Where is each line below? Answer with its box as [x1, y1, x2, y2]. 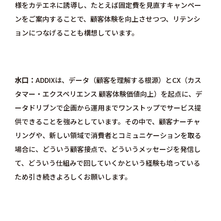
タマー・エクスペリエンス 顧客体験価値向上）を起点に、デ [14, 89, 202, 99]
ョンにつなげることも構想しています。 [14, 28, 139, 37]
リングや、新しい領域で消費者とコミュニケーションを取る [14, 130, 201, 140]
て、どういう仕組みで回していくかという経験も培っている [14, 158, 200, 168]
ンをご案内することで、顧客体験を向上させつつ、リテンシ [14, 14, 200, 24]
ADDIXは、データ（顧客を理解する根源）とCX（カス [35, 75, 201, 85]
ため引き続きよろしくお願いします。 [14, 172, 132, 182]
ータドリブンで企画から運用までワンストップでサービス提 [14, 103, 201, 112]
